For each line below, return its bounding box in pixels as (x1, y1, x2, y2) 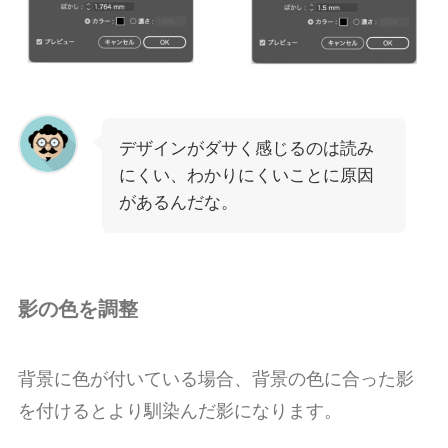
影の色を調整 (17, 298, 138, 321)
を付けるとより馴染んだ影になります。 (17, 400, 342, 421)
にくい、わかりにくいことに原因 (118, 166, 374, 186)
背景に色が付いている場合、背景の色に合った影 (17, 368, 414, 389)
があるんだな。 (118, 193, 238, 213)
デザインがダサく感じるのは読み (118, 139, 374, 159)
